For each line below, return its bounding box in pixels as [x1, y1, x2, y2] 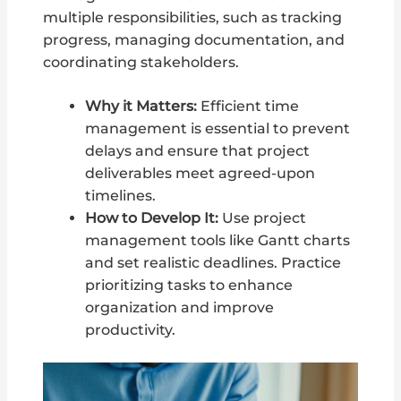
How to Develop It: [84, 209, 218, 227]
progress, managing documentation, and [43, 30, 346, 48]
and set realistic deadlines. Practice [84, 254, 341, 272]
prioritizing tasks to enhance [84, 277, 293, 294]
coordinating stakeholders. [43, 53, 240, 71]
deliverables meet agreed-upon [84, 165, 315, 183]
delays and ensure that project [84, 142, 310, 160]
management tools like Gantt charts [84, 232, 350, 250]
